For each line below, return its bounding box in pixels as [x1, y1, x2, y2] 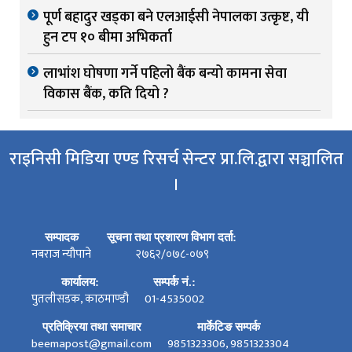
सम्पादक [44, 231, 79, 244]
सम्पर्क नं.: [153, 276, 196, 289]
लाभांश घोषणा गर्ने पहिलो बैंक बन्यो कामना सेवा [43, 62, 287, 86]
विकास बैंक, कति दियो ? [43, 82, 169, 107]
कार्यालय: [61, 276, 99, 289]
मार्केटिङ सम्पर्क [196, 321, 260, 334]
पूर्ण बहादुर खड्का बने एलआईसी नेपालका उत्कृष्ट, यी [43, 5, 309, 30]
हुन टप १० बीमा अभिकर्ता [43, 26, 172, 50]
